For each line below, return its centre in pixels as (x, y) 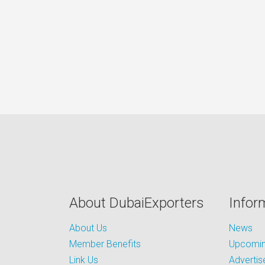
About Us (88, 228)
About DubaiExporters (137, 203)
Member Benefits (105, 244)
